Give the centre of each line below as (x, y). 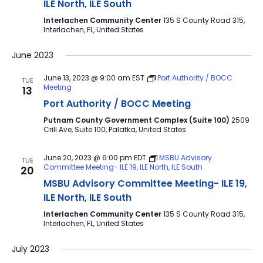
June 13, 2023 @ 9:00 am (87, 78)
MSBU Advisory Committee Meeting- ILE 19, (145, 183)
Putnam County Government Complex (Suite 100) (137, 120)
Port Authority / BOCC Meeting (117, 104)
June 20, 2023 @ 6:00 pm (87, 158)
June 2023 (32, 55)
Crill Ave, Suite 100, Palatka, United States (114, 129)
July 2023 (30, 249)
